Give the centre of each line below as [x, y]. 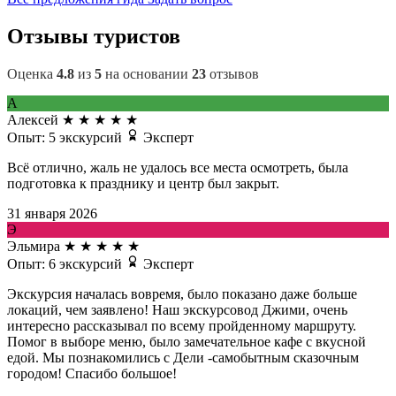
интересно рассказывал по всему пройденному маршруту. [182, 325]
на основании [147, 73]
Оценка [32, 73]
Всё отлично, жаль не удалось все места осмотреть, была [178, 167]
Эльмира [34, 246]
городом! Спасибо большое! [92, 373]
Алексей [33, 119]
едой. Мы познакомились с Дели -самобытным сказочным [183, 357]
